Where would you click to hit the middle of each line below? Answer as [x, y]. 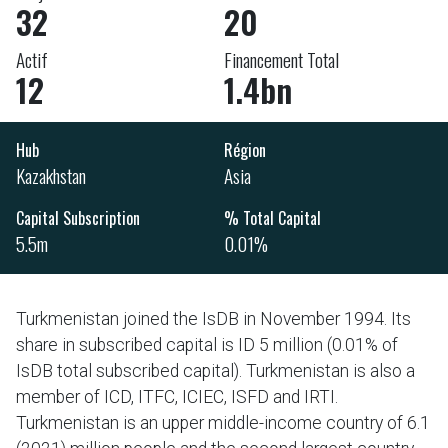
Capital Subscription [78, 218]
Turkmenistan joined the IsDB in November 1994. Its [213, 319]
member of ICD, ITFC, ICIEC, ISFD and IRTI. [177, 397]
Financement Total [281, 59]
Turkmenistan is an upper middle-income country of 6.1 [223, 423]
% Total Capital [272, 218]
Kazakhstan [51, 175]
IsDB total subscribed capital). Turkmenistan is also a [215, 371]
